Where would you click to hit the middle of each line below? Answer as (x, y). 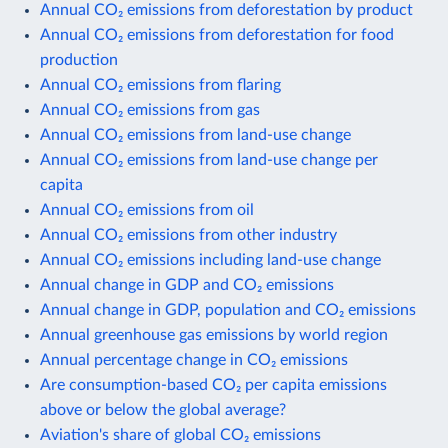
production (79, 59)
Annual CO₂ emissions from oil (147, 209)
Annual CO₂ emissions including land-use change (210, 259)
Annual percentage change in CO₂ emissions (194, 359)
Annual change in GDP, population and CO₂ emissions (228, 309)
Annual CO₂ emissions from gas (150, 109)
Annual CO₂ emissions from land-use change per (209, 159)
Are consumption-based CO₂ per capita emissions (213, 384)
